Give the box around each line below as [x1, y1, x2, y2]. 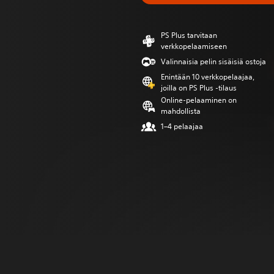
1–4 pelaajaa [161, 121, 203, 131]
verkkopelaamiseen [161, 41, 227, 51]
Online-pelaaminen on [161, 95, 237, 105]
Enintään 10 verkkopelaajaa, [161, 72, 254, 82]
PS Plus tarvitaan [161, 30, 217, 40]
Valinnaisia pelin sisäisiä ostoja [161, 56, 266, 67]
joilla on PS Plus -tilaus [161, 83, 237, 93]
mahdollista [161, 106, 201, 116]
